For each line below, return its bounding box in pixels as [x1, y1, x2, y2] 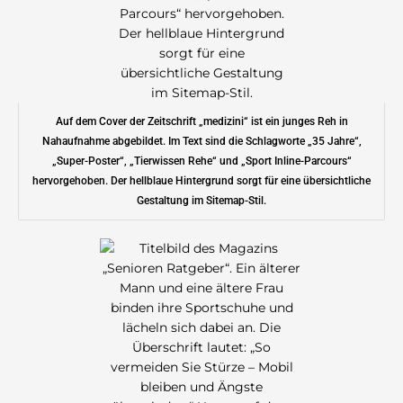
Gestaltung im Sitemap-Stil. [137, 194, 266, 208]
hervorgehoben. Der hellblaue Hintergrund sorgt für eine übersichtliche [32, 175, 371, 188]
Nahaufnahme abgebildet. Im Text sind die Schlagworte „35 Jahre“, [41, 135, 362, 148]
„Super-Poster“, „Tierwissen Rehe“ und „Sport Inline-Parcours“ [51, 155, 352, 168]
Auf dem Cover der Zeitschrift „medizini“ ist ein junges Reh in [55, 115, 348, 129]
